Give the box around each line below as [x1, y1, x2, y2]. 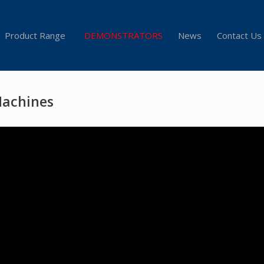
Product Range [4, 29, 65, 41]
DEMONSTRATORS [84, 29, 163, 41]
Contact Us [216, 29, 262, 41]
